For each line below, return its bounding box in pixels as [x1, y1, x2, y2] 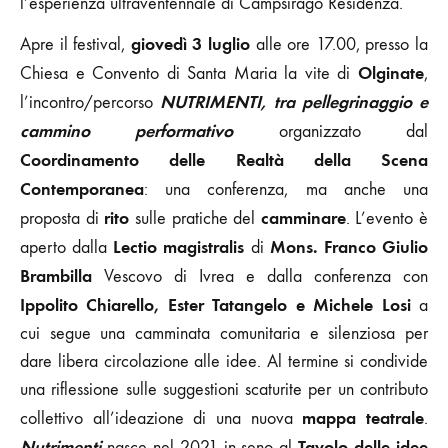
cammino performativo [20, 119, 279, 142]
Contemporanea [20, 177, 144, 200]
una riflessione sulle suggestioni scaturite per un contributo [20, 378, 428, 400]
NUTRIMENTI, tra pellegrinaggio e [160, 90, 428, 113]
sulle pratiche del [129, 207, 261, 229]
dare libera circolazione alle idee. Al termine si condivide [20, 350, 428, 372]
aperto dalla [20, 236, 114, 258]
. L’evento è [345, 207, 428, 229]
